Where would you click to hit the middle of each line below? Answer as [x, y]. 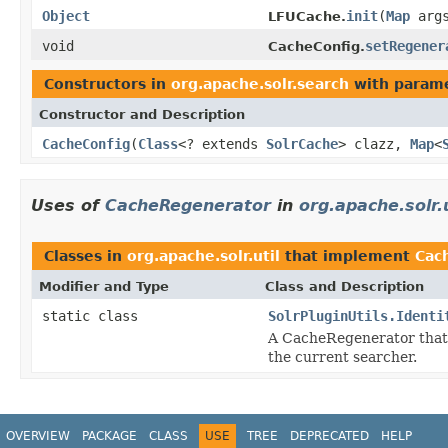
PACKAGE [109, 435]
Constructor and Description [142, 114]
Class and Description [344, 286]
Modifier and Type [104, 286]
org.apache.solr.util [203, 255]
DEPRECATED [329, 435]
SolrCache [302, 143]
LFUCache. [307, 16]
